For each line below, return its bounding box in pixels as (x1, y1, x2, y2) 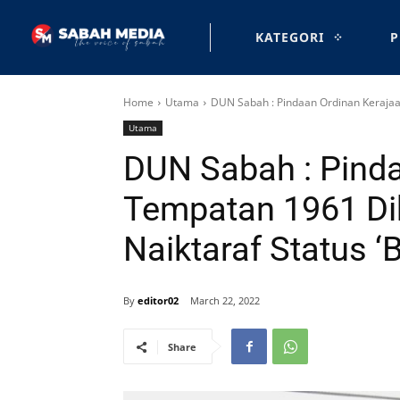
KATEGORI (255, 29, 324, 46)
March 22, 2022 (190, 294, 260, 308)
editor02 (137, 293, 179, 307)
